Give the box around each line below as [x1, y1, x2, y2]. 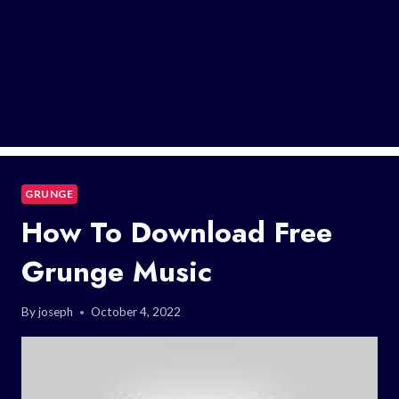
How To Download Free [21, 211, 332, 253]
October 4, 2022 [91, 305, 182, 320]
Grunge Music [21, 250, 212, 292]
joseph [38, 305, 74, 320]
